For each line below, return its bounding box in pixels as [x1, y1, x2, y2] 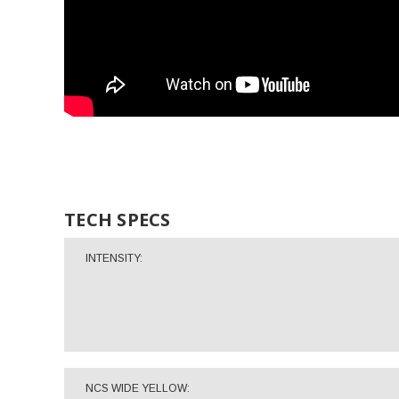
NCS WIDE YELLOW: [85, 382, 190, 395]
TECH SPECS [64, 208, 171, 232]
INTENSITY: [85, 252, 142, 265]
